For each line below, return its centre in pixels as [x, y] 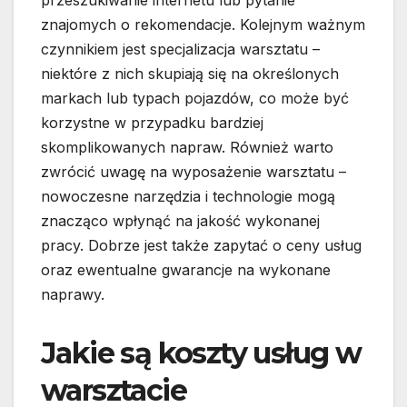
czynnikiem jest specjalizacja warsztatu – [180, 50]
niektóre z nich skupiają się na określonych [190, 74]
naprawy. [73, 295]
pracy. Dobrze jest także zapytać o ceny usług [201, 246]
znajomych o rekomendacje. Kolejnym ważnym [203, 25]
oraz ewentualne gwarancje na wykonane [186, 270]
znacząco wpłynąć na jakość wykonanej [180, 221]
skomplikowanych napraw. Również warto [187, 148]
